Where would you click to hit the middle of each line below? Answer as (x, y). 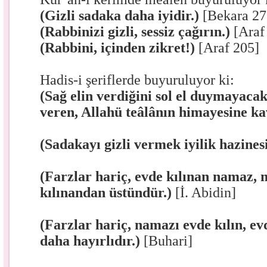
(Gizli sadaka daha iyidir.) (122, 15)
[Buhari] (168, 241)
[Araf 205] (229, 48)
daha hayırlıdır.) (92, 241)
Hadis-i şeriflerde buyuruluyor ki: (137, 80)
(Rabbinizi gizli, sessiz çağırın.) (137, 32)
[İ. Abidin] (206, 193)
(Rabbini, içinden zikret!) (119, 48)
